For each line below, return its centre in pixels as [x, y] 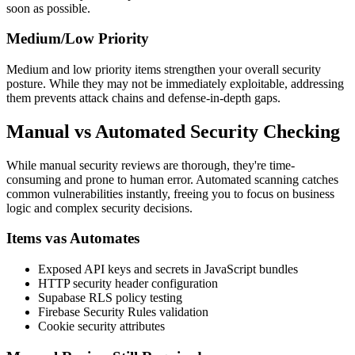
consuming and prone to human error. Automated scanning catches [172, 179]
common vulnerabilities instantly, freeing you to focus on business [170, 193]
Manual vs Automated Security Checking [173, 131]
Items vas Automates [73, 239]
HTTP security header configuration [128, 284]
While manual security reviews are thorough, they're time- [151, 165]
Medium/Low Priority [78, 39]
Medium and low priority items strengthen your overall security [164, 69]
